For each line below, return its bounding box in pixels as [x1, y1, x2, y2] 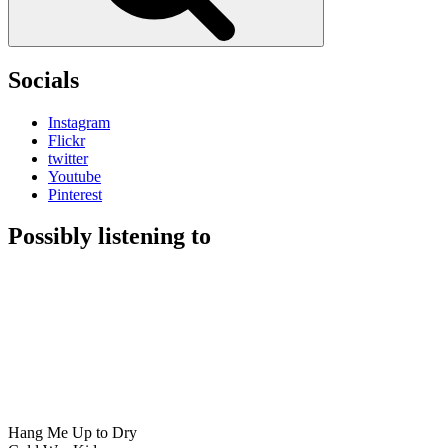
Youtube [48, 167, 101, 185]
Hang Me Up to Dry [8, 424, 137, 442]
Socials [8, 66, 79, 93]
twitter [48, 149, 88, 167]
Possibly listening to [8, 223, 211, 250]
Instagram [48, 113, 110, 131]
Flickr [48, 131, 85, 149]
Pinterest [48, 185, 102, 203]
